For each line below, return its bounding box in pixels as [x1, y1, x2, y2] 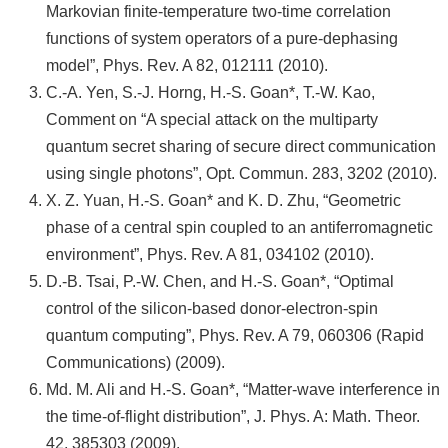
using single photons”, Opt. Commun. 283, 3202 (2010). [46, 165, 437, 182]
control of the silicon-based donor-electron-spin [46, 300, 378, 317]
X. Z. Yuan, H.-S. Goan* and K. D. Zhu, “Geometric [46, 192, 401, 209]
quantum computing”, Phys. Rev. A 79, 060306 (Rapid [46, 327, 424, 344]
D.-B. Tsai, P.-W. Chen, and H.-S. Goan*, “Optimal [46, 273, 394, 290]
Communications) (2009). [46, 354, 225, 371]
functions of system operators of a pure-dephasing [46, 30, 398, 47]
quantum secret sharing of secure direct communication [46, 138, 436, 155]
